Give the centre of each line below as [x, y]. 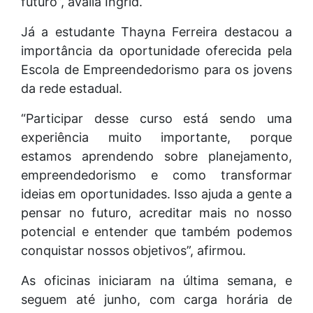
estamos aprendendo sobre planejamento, [156, 156]
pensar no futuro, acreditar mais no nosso [156, 212]
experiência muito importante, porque [156, 137]
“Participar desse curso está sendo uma [156, 118]
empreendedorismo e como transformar [156, 175]
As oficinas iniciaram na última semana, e [156, 280]
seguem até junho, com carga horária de [156, 299]
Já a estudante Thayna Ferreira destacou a [156, 31]
